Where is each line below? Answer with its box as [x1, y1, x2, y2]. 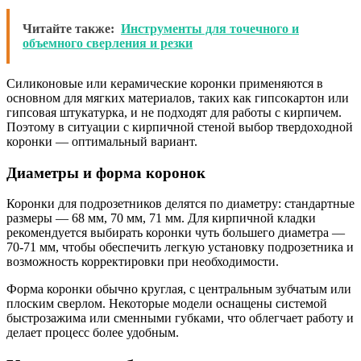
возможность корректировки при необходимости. [6, 255, 279, 269]
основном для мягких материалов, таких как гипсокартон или [6, 90, 349, 105]
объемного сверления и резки [23, 35, 193, 50]
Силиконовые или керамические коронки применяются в [6, 76, 323, 90]
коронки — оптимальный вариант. [6, 134, 197, 148]
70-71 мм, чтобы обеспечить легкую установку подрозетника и [6, 240, 354, 255]
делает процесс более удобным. [6, 326, 179, 340]
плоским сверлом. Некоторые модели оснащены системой [6, 297, 327, 311]
